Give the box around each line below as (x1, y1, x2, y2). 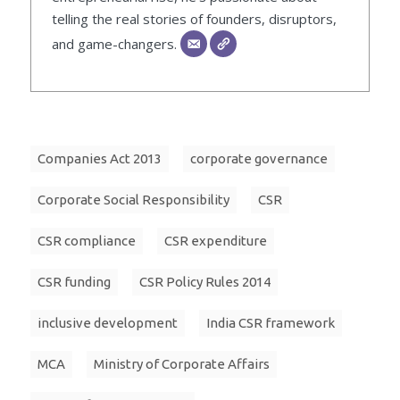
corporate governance (190, 151, 328, 167)
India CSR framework (206, 315, 335, 331)
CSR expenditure (164, 233, 267, 249)
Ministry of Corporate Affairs (94, 356, 270, 372)
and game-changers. (51, 35, 180, 54)
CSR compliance (37, 233, 136, 249)
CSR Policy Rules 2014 (139, 274, 271, 290)
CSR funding (37, 274, 111, 290)
